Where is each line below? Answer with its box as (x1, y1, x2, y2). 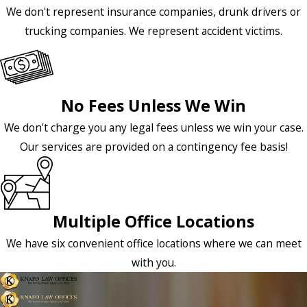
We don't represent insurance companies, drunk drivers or (6, 4, 301, 20)
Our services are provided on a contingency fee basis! (19, 139, 288, 155)
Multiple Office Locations (53, 210, 254, 233)
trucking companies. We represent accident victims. (25, 23, 282, 39)
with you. (131, 255, 176, 271)
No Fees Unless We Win (61, 95, 246, 117)
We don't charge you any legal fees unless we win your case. (3, 120, 304, 136)
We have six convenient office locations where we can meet (5, 236, 302, 251)
